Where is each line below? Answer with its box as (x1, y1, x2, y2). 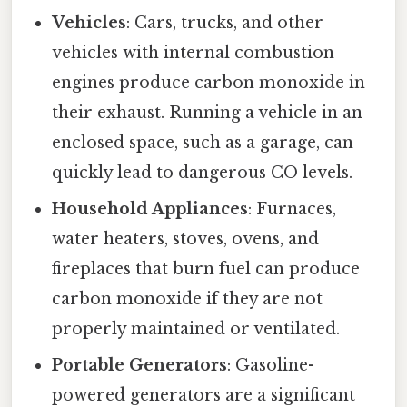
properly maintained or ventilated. (52, 318, 341, 339)
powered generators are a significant (52, 384, 356, 405)
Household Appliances (52, 198, 249, 219)
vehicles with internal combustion (52, 42, 335, 63)
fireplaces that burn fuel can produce (52, 258, 361, 279)
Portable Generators (52, 354, 228, 375)
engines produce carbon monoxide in (52, 72, 366, 93)
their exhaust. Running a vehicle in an (52, 102, 363, 123)
